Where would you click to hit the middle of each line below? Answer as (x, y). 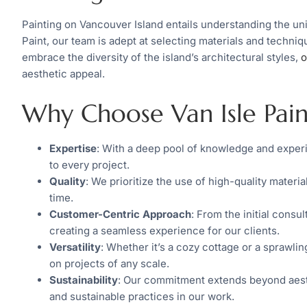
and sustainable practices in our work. (142, 296)
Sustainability (84, 280)
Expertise (73, 148)
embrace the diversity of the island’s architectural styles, (161, 58)
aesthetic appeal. (63, 74)
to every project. (89, 164)
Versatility (75, 247)
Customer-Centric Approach (120, 214)
